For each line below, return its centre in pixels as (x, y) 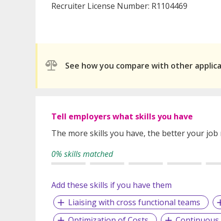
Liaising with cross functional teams (134, 202)
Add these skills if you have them (111, 185)
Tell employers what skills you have (122, 116)
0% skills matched (82, 154)
